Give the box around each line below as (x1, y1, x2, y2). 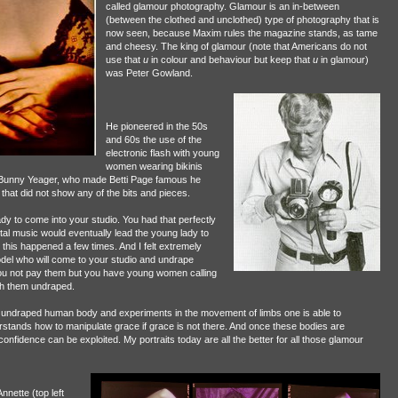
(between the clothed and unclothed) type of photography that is (105, 13, 379, 25)
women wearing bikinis (105, 160, 203, 171)
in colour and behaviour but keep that (147, 53, 313, 65)
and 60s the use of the (105, 133, 202, 145)
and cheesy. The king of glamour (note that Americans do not (105, 40, 367, 52)
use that (105, 53, 143, 65)
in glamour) (320, 53, 369, 65)
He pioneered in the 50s (105, 120, 208, 131)
